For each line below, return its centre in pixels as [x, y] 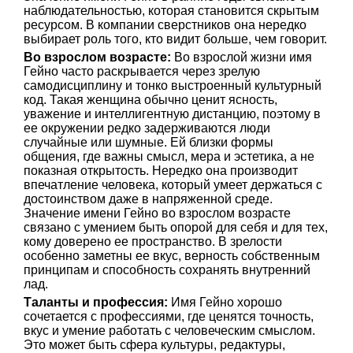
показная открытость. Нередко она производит [161, 171]
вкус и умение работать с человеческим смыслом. [169, 331]
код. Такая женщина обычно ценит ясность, [150, 100]
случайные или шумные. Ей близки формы [149, 142]
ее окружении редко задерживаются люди [147, 128]
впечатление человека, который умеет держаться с [173, 185]
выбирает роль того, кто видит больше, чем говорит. [175, 39]
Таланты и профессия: [96, 302]
